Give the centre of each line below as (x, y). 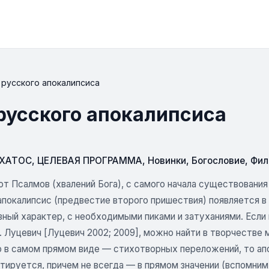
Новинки (167, 161)
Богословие (218, 161)
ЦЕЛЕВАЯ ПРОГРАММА (90, 161)
